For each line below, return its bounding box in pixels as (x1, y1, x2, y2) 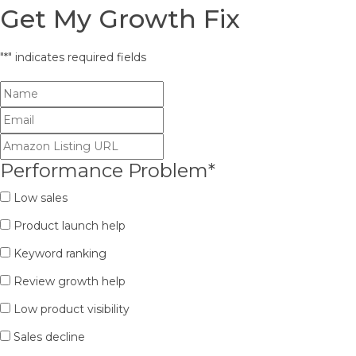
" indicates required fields (8, 50, 146, 64)
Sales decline (14, 330, 85, 344)
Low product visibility (14, 302, 130, 316)
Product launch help (14, 219, 126, 233)
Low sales (14, 191, 68, 205)
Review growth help (14, 274, 126, 288)
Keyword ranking (14, 246, 106, 261)
